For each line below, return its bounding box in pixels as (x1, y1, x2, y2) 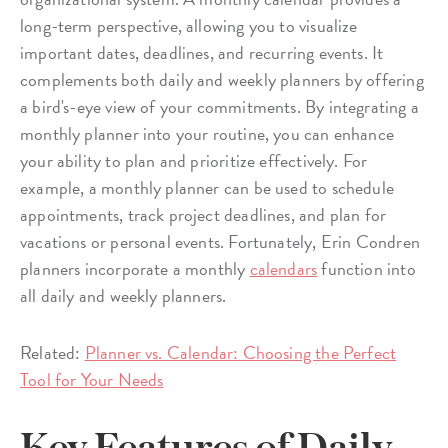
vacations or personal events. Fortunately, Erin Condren (20, 227, 420, 255)
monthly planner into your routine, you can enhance (20, 119, 394, 147)
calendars (249, 254, 318, 282)
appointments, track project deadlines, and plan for (20, 200, 387, 228)
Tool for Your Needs (20, 365, 164, 393)
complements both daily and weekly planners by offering (20, 65, 424, 93)
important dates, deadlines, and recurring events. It (20, 38, 384, 66)
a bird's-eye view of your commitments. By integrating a (20, 92, 419, 120)
